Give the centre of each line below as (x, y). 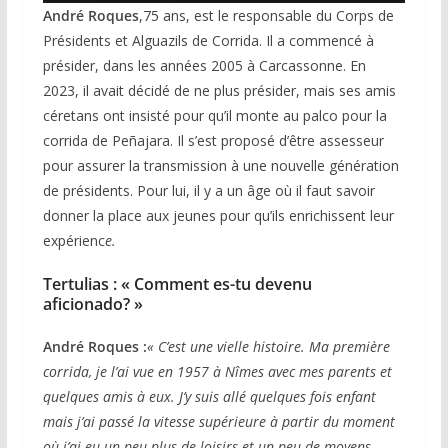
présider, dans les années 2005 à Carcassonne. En (204, 66)
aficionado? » (92, 304)
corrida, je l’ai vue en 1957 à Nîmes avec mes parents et (217, 372)
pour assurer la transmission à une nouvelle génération (220, 166)
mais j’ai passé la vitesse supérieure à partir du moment (218, 422)
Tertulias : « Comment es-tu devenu (177, 284)
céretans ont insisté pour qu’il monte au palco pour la (214, 116)
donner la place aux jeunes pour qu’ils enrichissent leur (218, 216)
